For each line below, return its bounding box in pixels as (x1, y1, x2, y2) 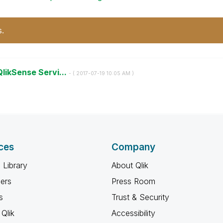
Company (111, 141, 155, 153)
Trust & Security (111, 192, 169, 202)
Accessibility (111, 208, 155, 218)
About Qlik (111, 160, 148, 170)
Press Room (111, 176, 155, 186)
